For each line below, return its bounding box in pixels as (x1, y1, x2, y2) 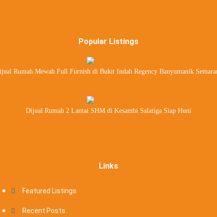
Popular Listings (78, 37, 139, 46)
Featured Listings (22, 187, 77, 195)
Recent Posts (22, 207, 65, 215)
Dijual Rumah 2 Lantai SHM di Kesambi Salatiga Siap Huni (26, 107, 191, 114)
